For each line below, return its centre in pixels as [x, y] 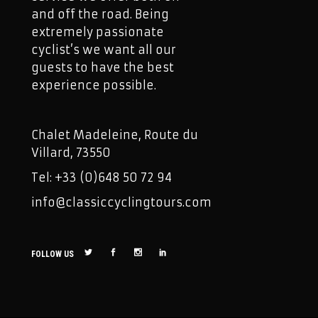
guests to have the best [103, 67]
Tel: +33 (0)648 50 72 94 [102, 177]
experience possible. [94, 85]
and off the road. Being [100, 14]
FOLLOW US [53, 254]
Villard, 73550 [71, 153]
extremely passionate [98, 32]
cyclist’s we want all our [104, 50]
